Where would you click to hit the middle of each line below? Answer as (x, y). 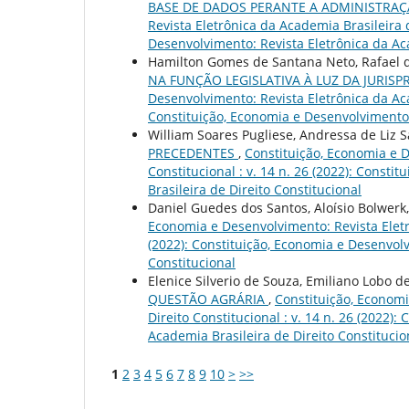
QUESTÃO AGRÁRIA (208, 299)
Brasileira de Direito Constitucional (255, 190)
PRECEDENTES (193, 153)
